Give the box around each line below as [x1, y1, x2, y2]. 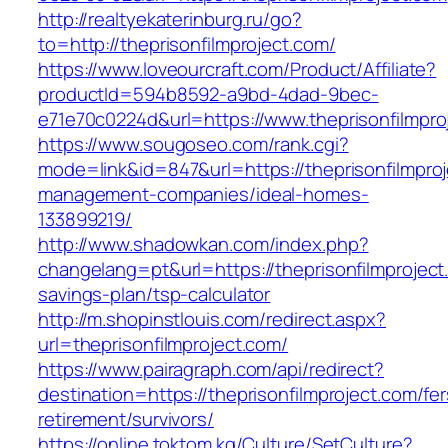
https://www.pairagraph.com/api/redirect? [38, 356, 384, 383]
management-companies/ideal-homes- [38, 181, 369, 208]
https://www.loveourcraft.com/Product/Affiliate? [38, 56, 437, 83]
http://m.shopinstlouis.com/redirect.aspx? [38, 306, 386, 333]
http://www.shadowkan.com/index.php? [38, 231, 369, 258]
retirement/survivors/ [38, 406, 214, 433]
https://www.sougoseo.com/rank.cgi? [38, 131, 349, 158]
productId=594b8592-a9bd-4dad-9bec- [38, 81, 379, 108]
